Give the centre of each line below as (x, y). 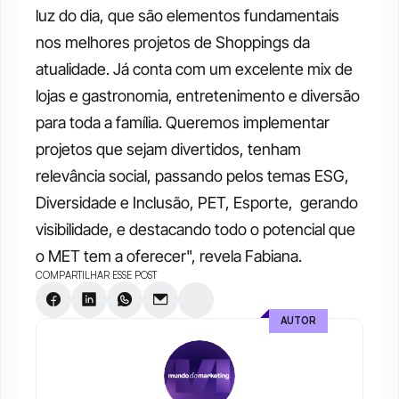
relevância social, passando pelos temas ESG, (192, 176)
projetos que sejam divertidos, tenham (168, 149)
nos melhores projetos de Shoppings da (173, 42)
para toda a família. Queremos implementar (183, 122)
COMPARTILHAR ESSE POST (96, 275)
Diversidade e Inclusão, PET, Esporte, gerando (197, 203)
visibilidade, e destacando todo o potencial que (195, 229)
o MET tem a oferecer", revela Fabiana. (169, 256)
